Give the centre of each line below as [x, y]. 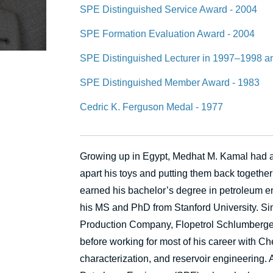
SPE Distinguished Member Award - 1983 [170, 83]
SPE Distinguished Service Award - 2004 [168, 10]
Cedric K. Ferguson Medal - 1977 [151, 107]
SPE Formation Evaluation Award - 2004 [167, 34]
